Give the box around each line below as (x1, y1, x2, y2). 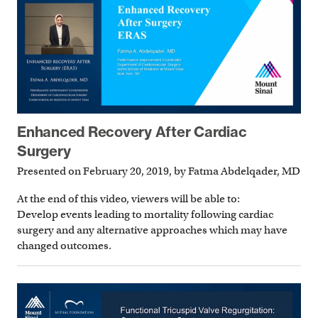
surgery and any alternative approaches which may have (17, 224, 287, 237)
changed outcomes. (17, 239, 111, 253)
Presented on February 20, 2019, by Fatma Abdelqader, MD (17, 165, 300, 178)
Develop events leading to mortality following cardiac (17, 208, 273, 221)
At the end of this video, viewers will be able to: (17, 192, 240, 206)
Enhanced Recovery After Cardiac (17, 122, 247, 141)
